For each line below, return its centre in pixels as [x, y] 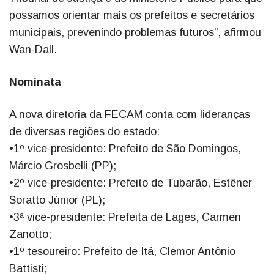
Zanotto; [30, 234]
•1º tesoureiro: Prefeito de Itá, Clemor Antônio [122, 251]
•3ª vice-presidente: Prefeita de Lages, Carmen [125, 217]
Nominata [35, 82]
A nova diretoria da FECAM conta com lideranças [130, 114]
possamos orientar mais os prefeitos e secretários [132, 15]
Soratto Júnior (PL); [57, 200]
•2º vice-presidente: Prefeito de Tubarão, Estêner [131, 183]
